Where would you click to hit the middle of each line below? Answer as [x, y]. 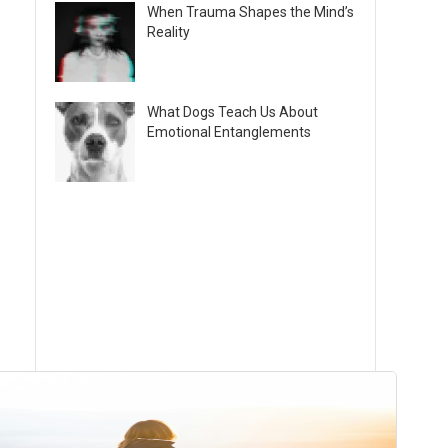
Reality [168, 32]
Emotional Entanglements [229, 132]
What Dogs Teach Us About [232, 112]
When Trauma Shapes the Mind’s [250, 12]
